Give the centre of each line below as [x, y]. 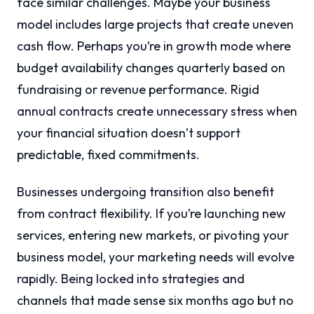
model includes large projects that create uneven [155, 25]
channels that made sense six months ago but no [155, 301]
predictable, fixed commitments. [108, 155]
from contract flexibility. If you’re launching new [151, 214]
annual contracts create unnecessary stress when [157, 111]
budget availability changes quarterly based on [151, 68]
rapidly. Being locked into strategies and [131, 279]
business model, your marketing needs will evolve [156, 257]
